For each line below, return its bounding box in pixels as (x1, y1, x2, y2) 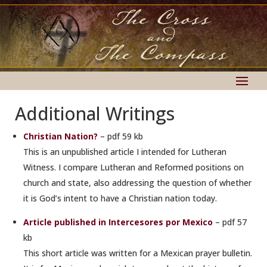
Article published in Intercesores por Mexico (23, 216, 213, 228)
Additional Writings (15, 101, 175, 126)
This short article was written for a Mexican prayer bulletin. (23, 247, 252, 259)
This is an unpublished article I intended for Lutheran (23, 146, 226, 157)
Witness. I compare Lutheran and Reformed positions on (23, 162, 244, 173)
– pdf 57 (213, 216, 247, 228)
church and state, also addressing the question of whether (23, 177, 252, 188)
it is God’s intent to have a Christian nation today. (23, 193, 217, 204)
